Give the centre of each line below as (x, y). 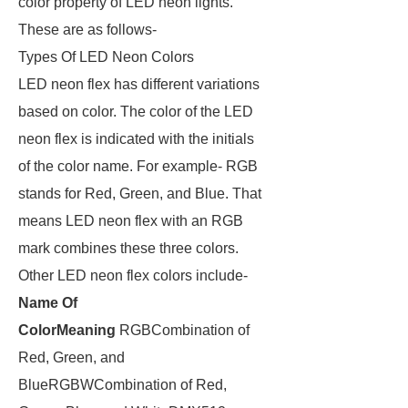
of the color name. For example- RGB (138, 166)
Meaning (88, 330)
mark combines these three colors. (128, 248)
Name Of (48, 303)
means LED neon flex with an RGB (131, 221)
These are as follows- (89, 30)
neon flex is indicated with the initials (136, 139)
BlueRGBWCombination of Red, (122, 385)
